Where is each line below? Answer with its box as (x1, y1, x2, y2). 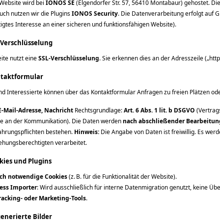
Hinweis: (74, 128, 99, 136)
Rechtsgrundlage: (73, 106, 124, 114)
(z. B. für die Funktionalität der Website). (67, 172, 177, 181)
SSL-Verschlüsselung (38, 54, 99, 62)
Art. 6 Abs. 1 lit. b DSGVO (124, 106, 195, 114)
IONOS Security (72, 9, 118, 18)
